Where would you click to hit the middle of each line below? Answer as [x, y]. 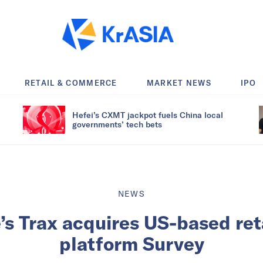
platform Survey [131, 243]
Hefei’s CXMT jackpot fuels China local [148, 114]
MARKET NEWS [179, 82]
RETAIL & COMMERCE [71, 82]
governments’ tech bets [117, 124]
